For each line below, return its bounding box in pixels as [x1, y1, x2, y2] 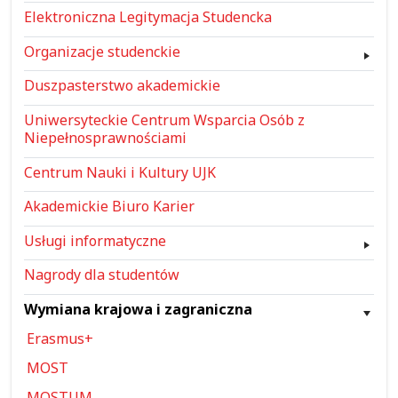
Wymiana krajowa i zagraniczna [23, 298, 252, 319]
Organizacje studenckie [23, 41, 180, 61]
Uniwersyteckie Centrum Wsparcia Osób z [23, 109, 305, 130]
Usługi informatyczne [23, 230, 166, 251]
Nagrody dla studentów [23, 265, 179, 285]
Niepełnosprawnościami [23, 127, 187, 147]
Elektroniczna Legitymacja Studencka [23, 7, 272, 28]
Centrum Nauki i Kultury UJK [23, 162, 216, 182]
